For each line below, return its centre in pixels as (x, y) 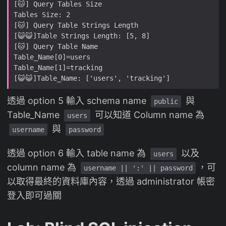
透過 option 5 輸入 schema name (78, 100)
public (166, 101)
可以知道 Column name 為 (148, 115)
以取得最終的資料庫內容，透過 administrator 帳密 (111, 181)
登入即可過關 (34, 195)
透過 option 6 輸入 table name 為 (78, 153)
